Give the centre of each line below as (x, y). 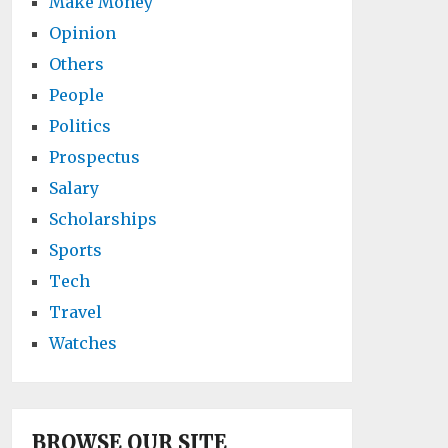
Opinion (83, 33)
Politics (80, 126)
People (77, 95)
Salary (74, 188)
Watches (83, 343)
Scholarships (103, 219)
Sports (76, 250)
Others (77, 64)
